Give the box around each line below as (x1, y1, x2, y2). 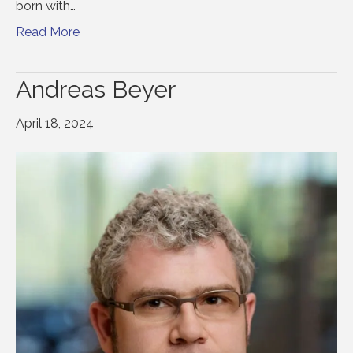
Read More (16, 24, 80, 39)
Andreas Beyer (16, 75, 176, 103)
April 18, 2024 (16, 115, 94, 131)
